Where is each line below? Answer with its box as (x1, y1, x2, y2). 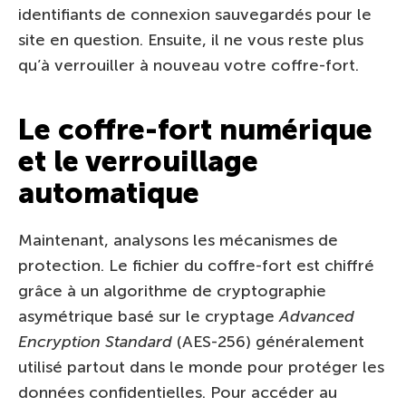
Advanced (279, 305, 354, 326)
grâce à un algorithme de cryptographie (18, 280, 326, 301)
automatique (18, 175, 199, 210)
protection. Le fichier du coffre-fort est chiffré (18, 255, 374, 275)
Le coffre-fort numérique (18, 111, 372, 147)
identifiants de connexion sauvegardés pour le (18, 4, 372, 24)
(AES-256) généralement (172, 331, 364, 352)
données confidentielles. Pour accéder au (18, 382, 337, 402)
